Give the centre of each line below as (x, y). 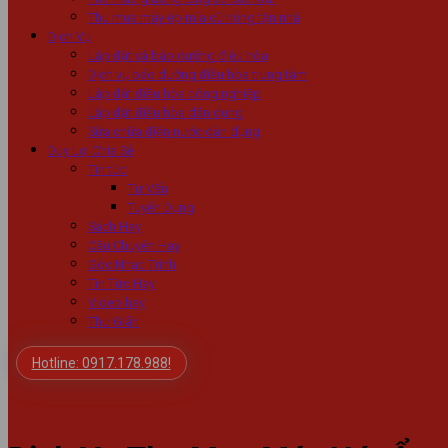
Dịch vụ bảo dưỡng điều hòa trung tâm (197, 74)
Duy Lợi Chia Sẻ (91, 150)
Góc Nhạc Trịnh (132, 264)
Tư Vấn (148, 188)
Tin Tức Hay (121, 283)
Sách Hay (114, 226)
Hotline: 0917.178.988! (101, 363)
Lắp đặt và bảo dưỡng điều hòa (178, 55)
